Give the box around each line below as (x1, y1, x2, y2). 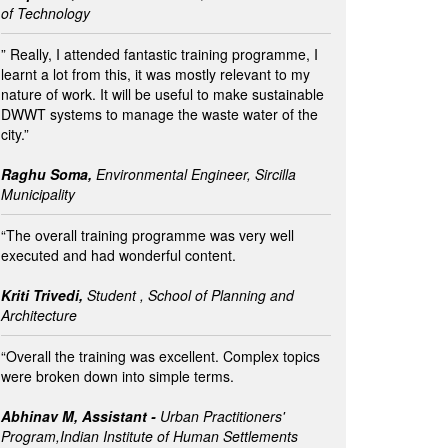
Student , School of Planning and (87, 285, 294, 305)
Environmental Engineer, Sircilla (92, 164, 296, 184)
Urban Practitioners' (156, 406, 285, 426)
